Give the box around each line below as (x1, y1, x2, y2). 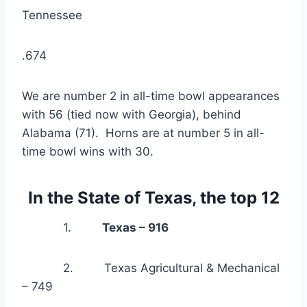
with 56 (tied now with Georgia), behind (22, 108, 241, 122)
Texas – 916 (102, 221, 169, 235)
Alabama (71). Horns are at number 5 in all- (22, 126, 265, 140)
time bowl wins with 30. (22, 145, 153, 159)
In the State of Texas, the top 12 (27, 188, 280, 208)
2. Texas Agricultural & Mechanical (22, 261, 280, 275)
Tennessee (22, 8, 82, 23)
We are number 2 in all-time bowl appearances (22, 89, 280, 103)
